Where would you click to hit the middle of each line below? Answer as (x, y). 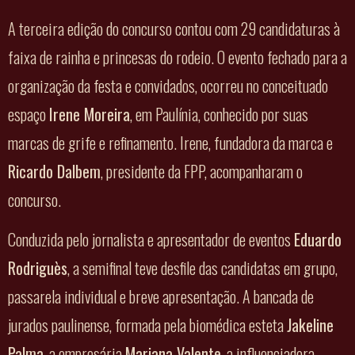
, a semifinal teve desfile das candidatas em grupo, (202, 268)
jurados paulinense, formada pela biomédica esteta (147, 325)
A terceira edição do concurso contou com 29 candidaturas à (174, 29)
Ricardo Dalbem (54, 172)
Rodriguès (38, 268)
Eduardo (318, 240)
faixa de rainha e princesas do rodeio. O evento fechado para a (177, 57)
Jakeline (310, 325)
